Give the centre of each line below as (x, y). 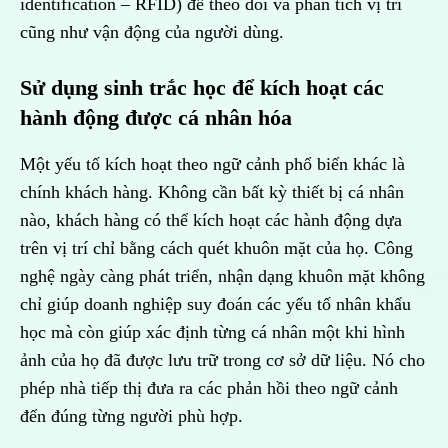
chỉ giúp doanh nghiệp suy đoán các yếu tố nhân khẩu (215, 304)
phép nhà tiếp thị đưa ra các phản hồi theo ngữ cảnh (209, 388)
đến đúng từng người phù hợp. (134, 416)
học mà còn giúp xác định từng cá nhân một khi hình (212, 332)
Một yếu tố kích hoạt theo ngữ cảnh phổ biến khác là (212, 164)
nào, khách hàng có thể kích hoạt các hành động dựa (211, 220)
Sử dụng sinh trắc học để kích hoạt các (202, 88)
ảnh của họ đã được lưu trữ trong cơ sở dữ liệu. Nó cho (222, 360)
